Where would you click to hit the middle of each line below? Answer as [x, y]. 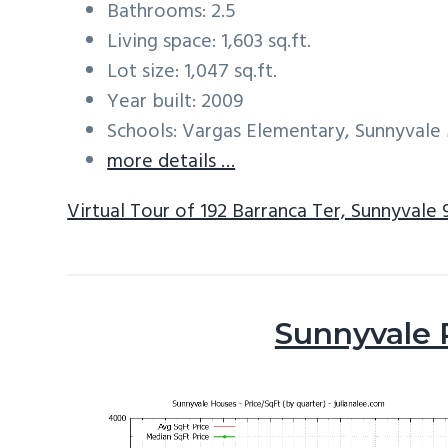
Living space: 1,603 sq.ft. [209, 41]
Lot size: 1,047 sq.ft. [192, 71]
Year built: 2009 [175, 101]
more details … [171, 161]
